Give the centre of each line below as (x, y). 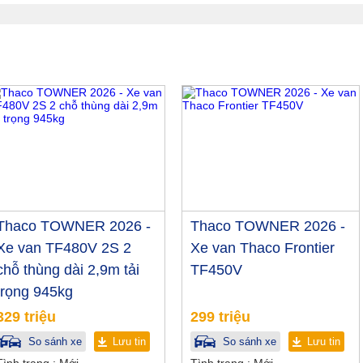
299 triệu (220, 317)
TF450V (216, 270)
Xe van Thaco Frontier (263, 248)
